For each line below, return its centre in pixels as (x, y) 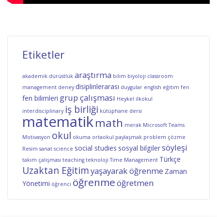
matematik (58, 121)
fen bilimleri (40, 98)
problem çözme (164, 137)
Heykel (125, 99)
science (63, 148)
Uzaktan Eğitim (56, 170)
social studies (96, 148)
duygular (132, 87)
